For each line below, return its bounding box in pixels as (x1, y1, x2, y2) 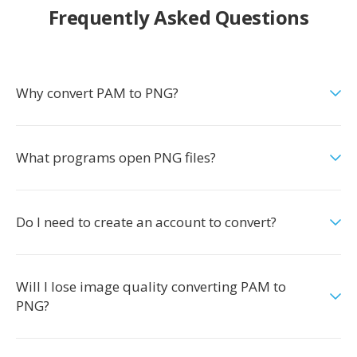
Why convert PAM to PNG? (16, 84, 178, 102)
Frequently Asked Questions (48, 4, 309, 30)
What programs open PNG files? (16, 148, 216, 167)
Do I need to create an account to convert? (16, 213, 277, 231)
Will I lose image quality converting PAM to (16, 277, 286, 296)
